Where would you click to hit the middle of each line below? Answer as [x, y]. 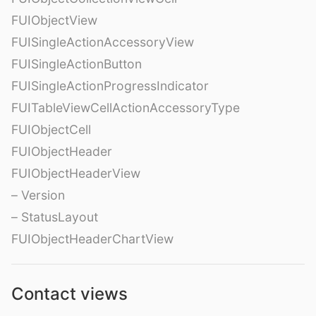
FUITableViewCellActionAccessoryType [126, 107]
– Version [38, 195]
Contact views [69, 293]
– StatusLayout [55, 217]
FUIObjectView [54, 20]
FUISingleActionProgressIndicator [110, 85]
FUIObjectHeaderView [76, 173]
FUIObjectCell [51, 129]
